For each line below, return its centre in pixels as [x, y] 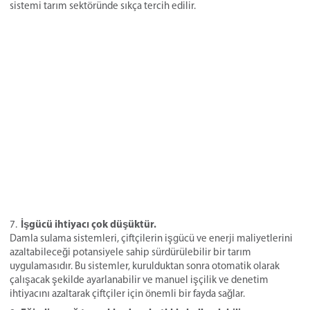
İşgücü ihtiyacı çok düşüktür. [89, 224]
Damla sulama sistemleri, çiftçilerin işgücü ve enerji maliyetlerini [151, 238]
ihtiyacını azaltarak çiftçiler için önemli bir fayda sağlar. [127, 293]
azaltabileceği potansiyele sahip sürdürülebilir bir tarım [130, 252]
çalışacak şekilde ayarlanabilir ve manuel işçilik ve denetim [139, 280]
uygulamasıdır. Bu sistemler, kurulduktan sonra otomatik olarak [145, 266]
